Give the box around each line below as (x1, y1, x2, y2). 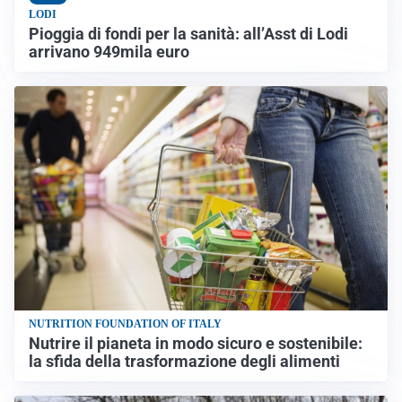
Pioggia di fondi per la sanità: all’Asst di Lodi (29, 25, 348, 44)
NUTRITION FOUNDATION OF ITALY (29, 317, 222, 330)
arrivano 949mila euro (29, 43, 189, 62)
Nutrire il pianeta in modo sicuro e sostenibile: (29, 334, 363, 353)
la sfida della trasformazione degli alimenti (29, 352, 340, 371)
